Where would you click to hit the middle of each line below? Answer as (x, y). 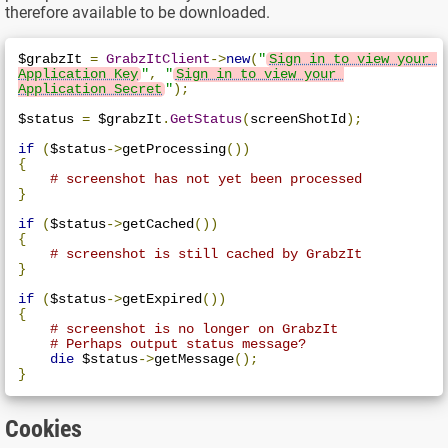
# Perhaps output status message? (178, 344)
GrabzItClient (158, 59)
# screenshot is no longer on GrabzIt (194, 329)
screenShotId (298, 119)
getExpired (162, 299)
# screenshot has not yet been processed (206, 179)
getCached (158, 224)
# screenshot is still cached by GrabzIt (206, 254)
